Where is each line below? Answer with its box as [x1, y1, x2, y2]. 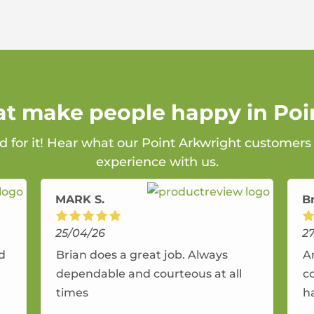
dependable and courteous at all [56, 267, 243, 281]
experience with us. [95, 154, 219, 170]
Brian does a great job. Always [56, 248, 228, 262]
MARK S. [55, 193, 105, 207]
